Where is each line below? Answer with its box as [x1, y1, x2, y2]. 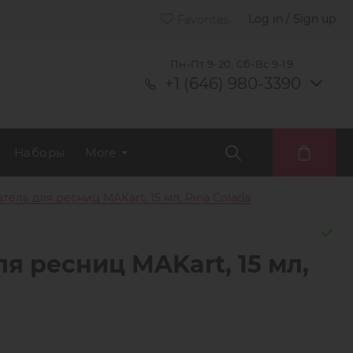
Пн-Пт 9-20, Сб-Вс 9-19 [169, 58, 294, 70]
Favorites [177, 13, 229, 27]
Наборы [14, 144, 66, 160]
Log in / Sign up [248, 12, 336, 26]
